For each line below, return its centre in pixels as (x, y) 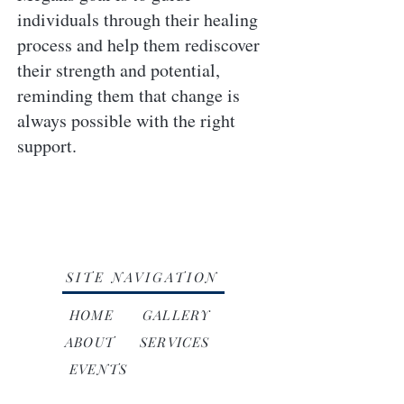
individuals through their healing (138, 19)
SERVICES (175, 342)
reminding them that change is (129, 95)
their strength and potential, (119, 70)
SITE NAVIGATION (142, 277)
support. (47, 146)
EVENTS (99, 369)
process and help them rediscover (138, 45)
